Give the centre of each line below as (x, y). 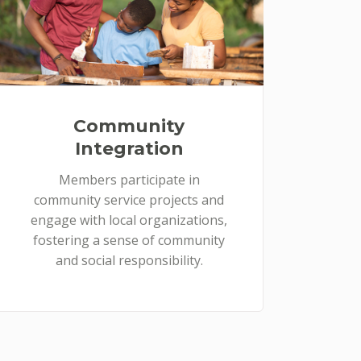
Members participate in (129, 179)
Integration (129, 148)
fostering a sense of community (129, 240)
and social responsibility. (129, 260)
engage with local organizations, (129, 220)
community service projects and (129, 199)
